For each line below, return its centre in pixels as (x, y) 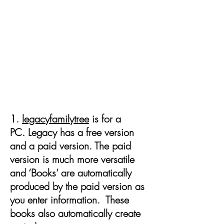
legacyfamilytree (55, 119)
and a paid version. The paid (70, 146)
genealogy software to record (80, 70)
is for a (105, 119)
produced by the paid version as (77, 186)
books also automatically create (75, 213)
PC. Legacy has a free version (72, 132)
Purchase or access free (80, 56)
